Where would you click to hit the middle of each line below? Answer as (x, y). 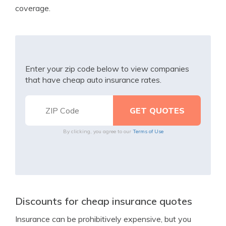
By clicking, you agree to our (98, 131)
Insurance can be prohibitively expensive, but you (103, 219)
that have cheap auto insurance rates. (93, 80)
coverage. (33, 8)
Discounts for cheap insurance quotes (104, 201)
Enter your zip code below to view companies (107, 69)
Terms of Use (148, 131)
